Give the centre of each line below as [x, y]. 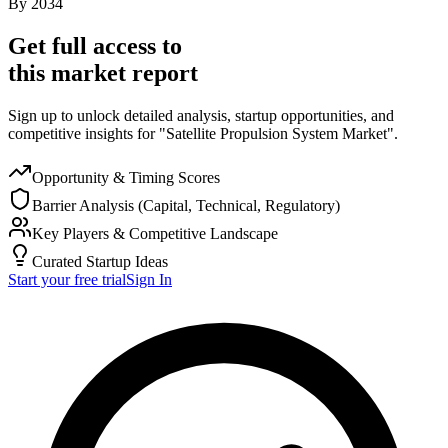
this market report [103, 72]
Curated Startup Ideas [100, 261]
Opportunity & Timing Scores [126, 177]
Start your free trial [67, 279]
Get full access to [95, 45]
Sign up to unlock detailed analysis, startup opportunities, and [201, 115]
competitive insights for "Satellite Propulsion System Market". [203, 133]
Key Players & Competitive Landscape [155, 233]
